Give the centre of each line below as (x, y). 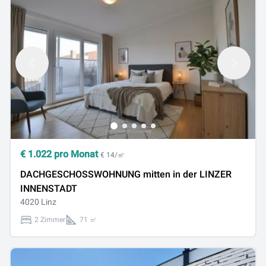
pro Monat (76, 154)
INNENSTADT (49, 189)
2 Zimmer (50, 220)
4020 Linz (38, 202)
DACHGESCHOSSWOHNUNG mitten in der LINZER (126, 174)
